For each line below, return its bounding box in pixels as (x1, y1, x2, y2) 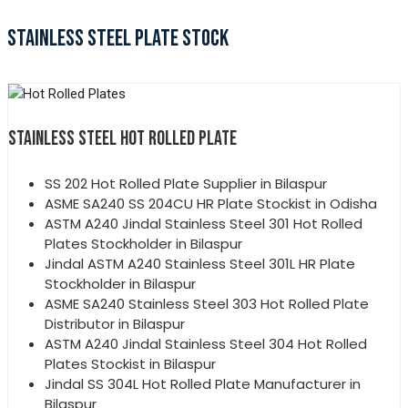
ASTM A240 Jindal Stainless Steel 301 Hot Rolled (45, 213, 362, 233)
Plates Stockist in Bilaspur (45, 353, 216, 373)
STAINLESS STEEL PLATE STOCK (7, 24, 229, 53)
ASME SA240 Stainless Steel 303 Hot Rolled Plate (45, 293, 369, 313)
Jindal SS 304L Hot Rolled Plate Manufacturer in (45, 373, 361, 393)
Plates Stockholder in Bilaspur (45, 233, 242, 253)
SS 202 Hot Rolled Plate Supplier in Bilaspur (45, 173, 327, 193)
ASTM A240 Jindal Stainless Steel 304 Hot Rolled (45, 333, 367, 353)
